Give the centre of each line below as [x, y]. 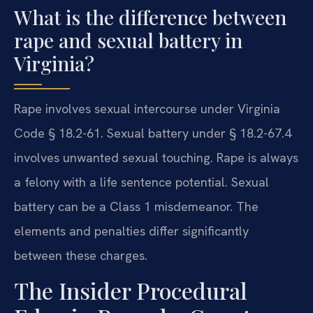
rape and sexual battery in [128, 40]
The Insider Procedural [131, 291]
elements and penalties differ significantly [131, 231]
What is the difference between [150, 17]
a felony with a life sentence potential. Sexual [141, 182]
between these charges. [81, 255]
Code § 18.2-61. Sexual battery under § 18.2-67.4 [153, 133]
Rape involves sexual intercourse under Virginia [147, 108]
